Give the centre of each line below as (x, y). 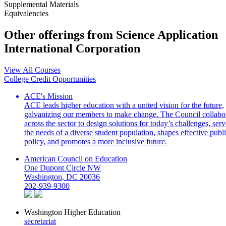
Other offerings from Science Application (111, 35)
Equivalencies (26, 13)
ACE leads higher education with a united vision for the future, (124, 105)
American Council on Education (76, 158)
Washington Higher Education (72, 212)
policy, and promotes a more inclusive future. (96, 141)
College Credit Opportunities (50, 79)
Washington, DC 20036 (62, 177)
